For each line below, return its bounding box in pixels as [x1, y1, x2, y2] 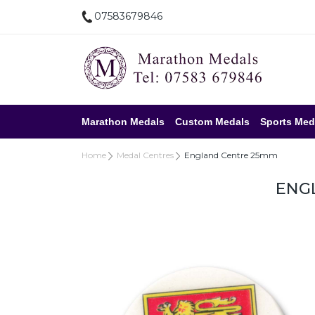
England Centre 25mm [184, 150, 278, 160]
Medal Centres [117, 150, 174, 160]
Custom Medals [175, 116, 250, 127]
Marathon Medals [82, 116, 165, 127]
